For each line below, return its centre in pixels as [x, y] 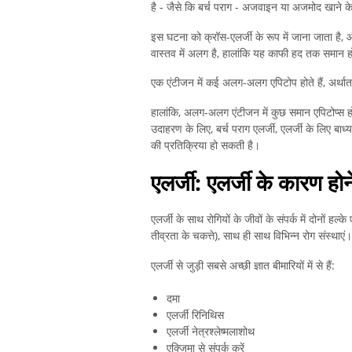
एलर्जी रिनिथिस [195, 315]
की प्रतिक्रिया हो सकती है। [205, 145]
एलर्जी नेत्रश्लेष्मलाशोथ [211, 332]
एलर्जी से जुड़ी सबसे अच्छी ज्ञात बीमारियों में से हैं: [243, 265]
